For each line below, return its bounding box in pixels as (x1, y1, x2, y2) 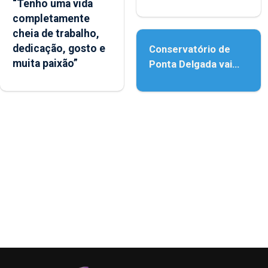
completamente (13, 13, 90, 25)
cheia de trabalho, (13, 28, 99, 40)
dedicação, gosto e (13, 42, 105, 55)
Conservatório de (149, 43, 231, 56)
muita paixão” (13, 57, 78, 70)
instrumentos (149, 88, 213, 100)
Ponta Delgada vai (149, 58, 233, 71)
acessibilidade (149, 14, 217, 26)
